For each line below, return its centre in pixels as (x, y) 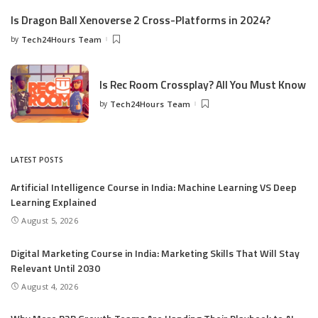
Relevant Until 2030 (55, 268)
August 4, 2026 (50, 286)
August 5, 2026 (50, 220)
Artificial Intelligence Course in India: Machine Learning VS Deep (154, 187)
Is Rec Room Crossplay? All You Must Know (203, 85)
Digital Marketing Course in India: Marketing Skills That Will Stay (155, 253)
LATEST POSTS (37, 160)
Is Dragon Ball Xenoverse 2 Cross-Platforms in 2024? (141, 20)
